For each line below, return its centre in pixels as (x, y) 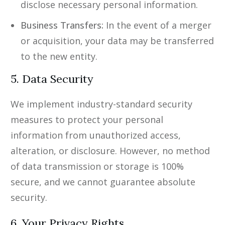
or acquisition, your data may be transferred (117, 41)
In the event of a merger (157, 25)
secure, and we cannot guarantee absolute (103, 182)
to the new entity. (59, 57)
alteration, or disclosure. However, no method (110, 151)
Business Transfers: (62, 25)
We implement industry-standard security (101, 104)
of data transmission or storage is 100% (97, 166)
